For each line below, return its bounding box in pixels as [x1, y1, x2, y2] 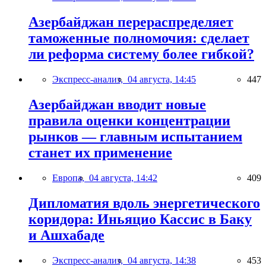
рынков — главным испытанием [28, 128, 242, 144]
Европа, [52, 172, 89, 183]
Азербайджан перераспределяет [28, 14, 233, 30]
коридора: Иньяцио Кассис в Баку [28, 211, 252, 227]
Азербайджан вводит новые [28, 96, 206, 112]
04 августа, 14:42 [89, 172, 157, 183]
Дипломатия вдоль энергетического [28, 195, 260, 211]
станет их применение [28, 144, 172, 160]
